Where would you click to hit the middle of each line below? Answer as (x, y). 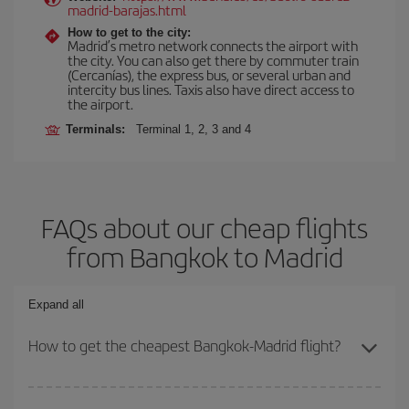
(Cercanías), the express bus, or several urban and (209, 74)
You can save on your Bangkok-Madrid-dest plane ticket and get (198, 396)
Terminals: (99, 129)
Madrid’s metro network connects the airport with (213, 45)
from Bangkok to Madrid (204, 257)
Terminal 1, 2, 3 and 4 (194, 129)
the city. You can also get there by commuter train (213, 60)
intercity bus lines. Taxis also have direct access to (211, 89)
